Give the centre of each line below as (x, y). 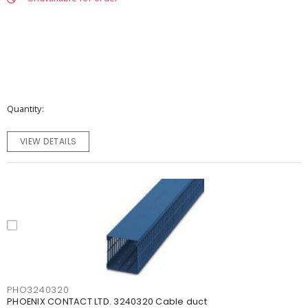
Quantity (24, 109)
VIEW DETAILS (48, 141)
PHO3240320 (38, 290)
